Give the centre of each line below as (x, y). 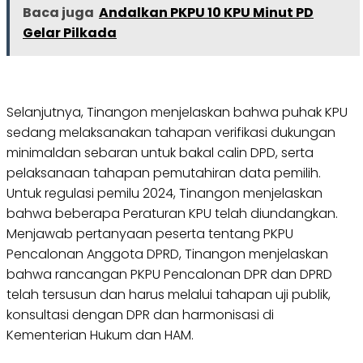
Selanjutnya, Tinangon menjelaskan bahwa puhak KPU (177, 113)
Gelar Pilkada (70, 33)
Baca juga (58, 13)
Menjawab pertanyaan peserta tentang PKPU (150, 234)
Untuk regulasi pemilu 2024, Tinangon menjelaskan (164, 194)
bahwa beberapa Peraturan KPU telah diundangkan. (172, 214)
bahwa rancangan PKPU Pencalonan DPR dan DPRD (169, 275)
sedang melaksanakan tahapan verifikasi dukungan (171, 133)
